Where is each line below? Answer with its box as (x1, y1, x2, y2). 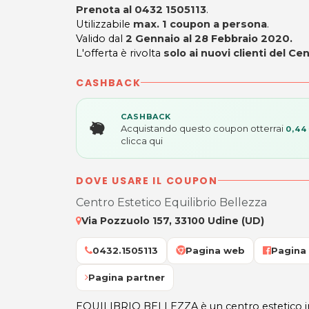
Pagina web (186, 244, 245, 256)
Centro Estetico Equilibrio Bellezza (76, 195, 267, 209)
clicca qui (121, 134, 163, 146)
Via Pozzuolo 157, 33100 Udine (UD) (81, 214, 264, 227)
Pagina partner (88, 271, 165, 283)
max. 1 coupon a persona (133, 17, 267, 30)
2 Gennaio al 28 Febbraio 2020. (126, 32, 292, 45)
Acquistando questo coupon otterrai (121, 122, 286, 134)
